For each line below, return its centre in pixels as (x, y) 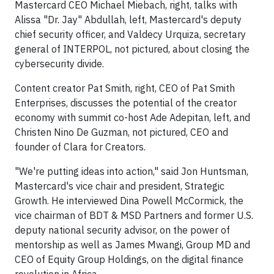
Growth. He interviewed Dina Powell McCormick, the (129, 200)
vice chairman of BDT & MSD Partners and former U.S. (134, 215)
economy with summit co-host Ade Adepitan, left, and (132, 117)
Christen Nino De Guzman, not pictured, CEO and (121, 132)
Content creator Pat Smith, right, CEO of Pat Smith (125, 88)
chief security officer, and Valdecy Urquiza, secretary (130, 34)
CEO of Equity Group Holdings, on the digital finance (129, 259)
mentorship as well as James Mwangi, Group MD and (132, 244)
